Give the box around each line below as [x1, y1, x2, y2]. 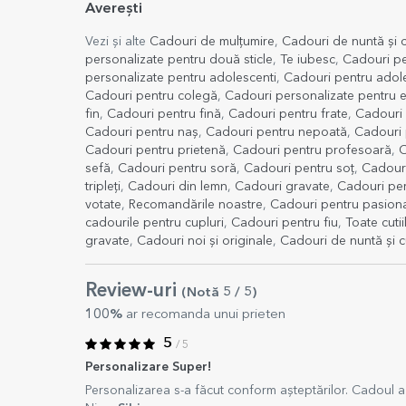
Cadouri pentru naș [85, 126, 198, 139]
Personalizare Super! [85, 361, 211, 373]
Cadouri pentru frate [228, 108, 348, 121]
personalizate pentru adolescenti [85, 72, 276, 84]
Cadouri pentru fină [107, 108, 221, 121]
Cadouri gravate [235, 180, 330, 193]
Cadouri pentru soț [244, 162, 354, 175]
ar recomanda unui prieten [122, 308, 285, 322]
